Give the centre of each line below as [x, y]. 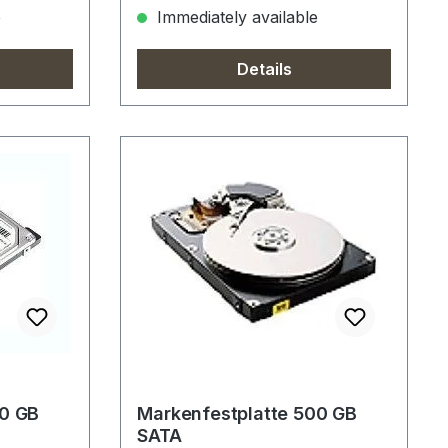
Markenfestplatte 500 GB [247, 414]
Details [264, 69]
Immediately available [235, 17]
